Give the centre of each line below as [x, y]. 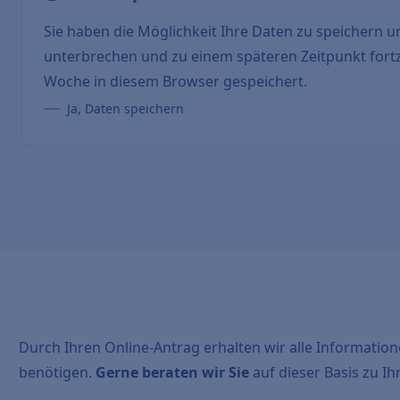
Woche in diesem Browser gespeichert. [175, 81]
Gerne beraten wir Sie [173, 372]
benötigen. [58, 372]
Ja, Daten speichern [125, 108]
